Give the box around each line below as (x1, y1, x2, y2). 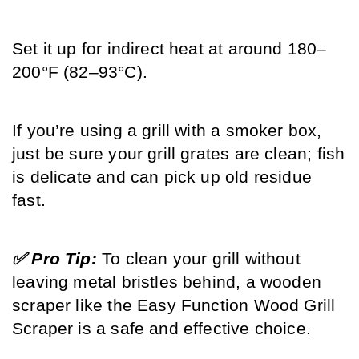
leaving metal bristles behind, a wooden (12, 272, 322, 292)
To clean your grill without (101, 249, 301, 269)
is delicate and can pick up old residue (12, 167, 313, 188)
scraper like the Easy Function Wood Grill (12, 296, 336, 316)
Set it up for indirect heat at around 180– (12, 39, 327, 59)
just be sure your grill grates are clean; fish (12, 144, 345, 164)
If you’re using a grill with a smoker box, (12, 121, 322, 141)
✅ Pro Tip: (12, 249, 102, 269)
